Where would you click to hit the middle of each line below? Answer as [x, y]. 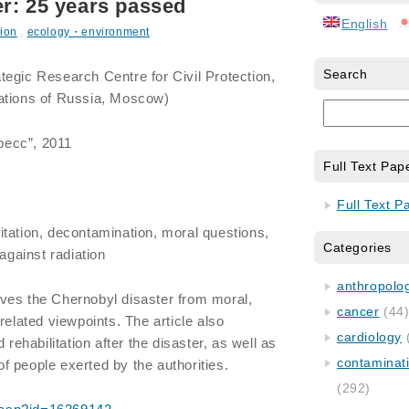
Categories [357, 247]
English [365, 24]
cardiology [369, 337]
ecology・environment [89, 32]
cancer [358, 311]
